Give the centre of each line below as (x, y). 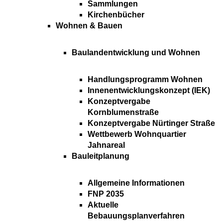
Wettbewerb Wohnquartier (137, 134)
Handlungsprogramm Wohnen (145, 80)
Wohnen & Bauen (89, 26)
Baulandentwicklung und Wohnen (136, 53)
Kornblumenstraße (123, 112)
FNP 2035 (106, 194)
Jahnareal (106, 145)
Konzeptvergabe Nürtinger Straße (151, 123)
